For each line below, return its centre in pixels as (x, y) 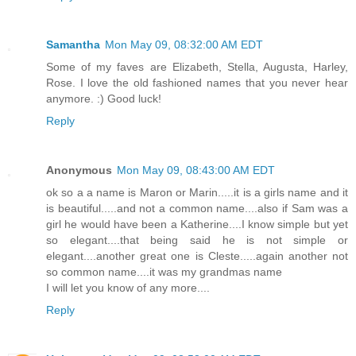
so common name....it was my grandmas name (164, 272)
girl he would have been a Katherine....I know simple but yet (197, 224)
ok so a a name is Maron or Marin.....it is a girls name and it (197, 193)
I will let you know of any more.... (128, 288)
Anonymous (79, 170)
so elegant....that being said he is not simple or (197, 240)
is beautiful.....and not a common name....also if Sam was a (197, 209)
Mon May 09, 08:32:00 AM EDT (184, 45)
